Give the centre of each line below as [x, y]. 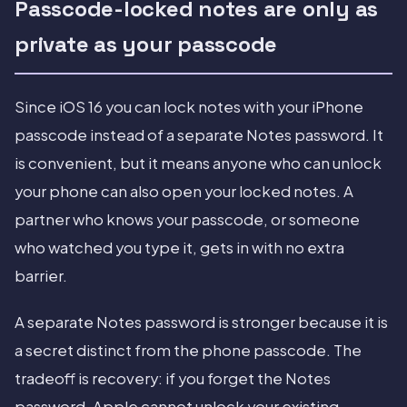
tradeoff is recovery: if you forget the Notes [173, 379]
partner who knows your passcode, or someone [187, 220]
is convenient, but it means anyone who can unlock [198, 164]
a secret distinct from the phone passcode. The [188, 351]
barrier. [41, 276]
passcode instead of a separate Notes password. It [199, 135]
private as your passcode [146, 45]
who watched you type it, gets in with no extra [179, 248]
